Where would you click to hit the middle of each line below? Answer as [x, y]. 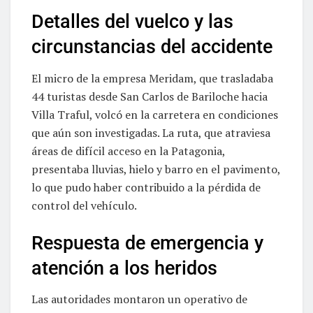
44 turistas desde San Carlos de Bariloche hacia [150, 97]
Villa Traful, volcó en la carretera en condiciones [155, 115]
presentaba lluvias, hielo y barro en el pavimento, [156, 169]
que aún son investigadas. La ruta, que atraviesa [151, 133]
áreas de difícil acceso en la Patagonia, [128, 151]
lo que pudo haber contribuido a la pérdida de [146, 188]
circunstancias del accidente [152, 47]
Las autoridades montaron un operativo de [139, 299]
